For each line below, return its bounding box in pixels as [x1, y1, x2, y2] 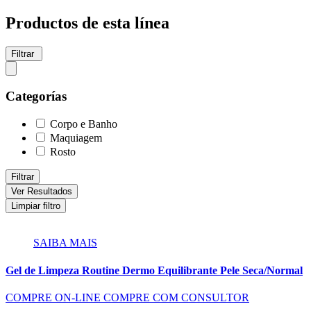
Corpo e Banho [50, 118, 117, 131]
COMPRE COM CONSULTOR [103, 291, 249, 303]
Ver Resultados [11, 186, 72, 197]
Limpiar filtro [11, 201, 60, 212]
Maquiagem [50, 132, 102, 144]
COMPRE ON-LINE [6, 291, 101, 303]
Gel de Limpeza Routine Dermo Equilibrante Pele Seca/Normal [6, 264, 303, 276]
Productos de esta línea [6, 13, 169, 32]
